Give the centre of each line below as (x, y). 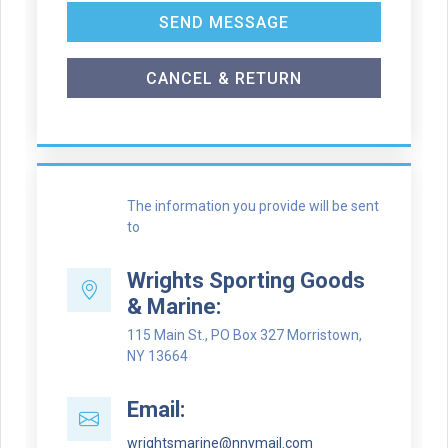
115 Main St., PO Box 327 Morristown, (244, 335)
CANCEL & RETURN (224, 78)
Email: (156, 409)
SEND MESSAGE (224, 22)
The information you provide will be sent (253, 206)
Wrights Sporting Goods (246, 280)
